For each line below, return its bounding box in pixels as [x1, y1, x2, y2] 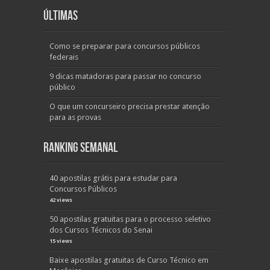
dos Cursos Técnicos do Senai [49, 225, 152, 234]
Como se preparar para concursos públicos [49, 42, 200, 51]
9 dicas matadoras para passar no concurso [49, 72, 201, 81]
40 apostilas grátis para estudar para [49, 174, 177, 183]
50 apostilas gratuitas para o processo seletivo [49, 215, 211, 224]
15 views [49, 238, 72, 244]
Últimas [43, 8, 78, 24]
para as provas [49, 113, 101, 122]
